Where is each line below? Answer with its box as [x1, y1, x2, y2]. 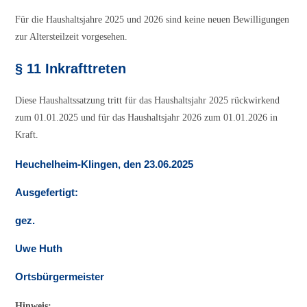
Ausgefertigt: [15, 186, 79, 199]
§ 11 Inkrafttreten [15, 61, 127, 77]
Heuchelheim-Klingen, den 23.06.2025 [15, 158, 194, 171]
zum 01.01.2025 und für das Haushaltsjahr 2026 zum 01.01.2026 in [15, 112, 278, 123]
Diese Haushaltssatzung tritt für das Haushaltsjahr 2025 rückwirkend [15, 95, 280, 106]
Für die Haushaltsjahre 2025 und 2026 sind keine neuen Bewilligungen [15, 14, 290, 25]
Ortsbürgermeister [15, 271, 105, 283]
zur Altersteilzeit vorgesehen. [15, 32, 128, 42]
